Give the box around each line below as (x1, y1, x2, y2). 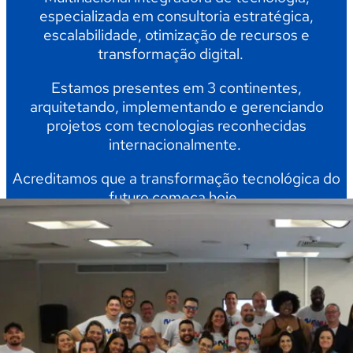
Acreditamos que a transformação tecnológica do (13, 168, 340, 188)
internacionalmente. (109, 134, 241, 154)
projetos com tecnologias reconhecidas (46, 115, 307, 136)
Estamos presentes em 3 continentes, (51, 77, 302, 98)
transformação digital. (97, 43, 253, 64)
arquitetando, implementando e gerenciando (29, 96, 324, 117)
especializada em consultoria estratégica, (39, 6, 314, 26)
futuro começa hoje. (109, 187, 241, 207)
